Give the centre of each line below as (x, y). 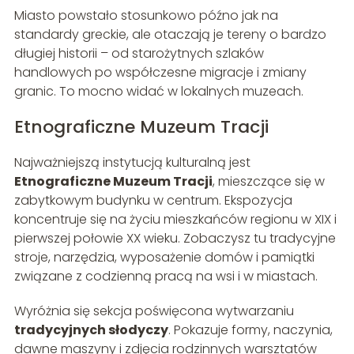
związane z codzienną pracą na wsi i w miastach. (166, 276)
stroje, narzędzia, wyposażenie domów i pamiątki (164, 257)
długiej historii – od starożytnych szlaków (139, 53)
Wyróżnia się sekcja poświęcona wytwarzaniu (154, 311)
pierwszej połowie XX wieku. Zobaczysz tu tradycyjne (175, 238)
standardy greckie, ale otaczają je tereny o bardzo (170, 34)
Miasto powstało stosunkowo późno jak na (146, 15)
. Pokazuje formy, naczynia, (250, 330)
